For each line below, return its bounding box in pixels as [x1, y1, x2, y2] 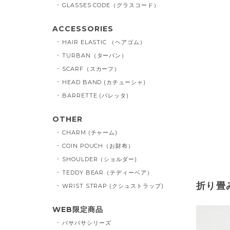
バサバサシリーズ [62, 219, 111, 226]
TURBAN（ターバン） [62, 51, 128, 59]
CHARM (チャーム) [62, 128, 118, 136]
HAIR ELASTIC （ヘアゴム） [62, 38, 146, 46]
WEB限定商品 [52, 204, 103, 214]
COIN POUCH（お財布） [62, 142, 135, 149]
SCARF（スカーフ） [62, 65, 121, 72]
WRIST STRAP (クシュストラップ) [62, 182, 164, 189]
